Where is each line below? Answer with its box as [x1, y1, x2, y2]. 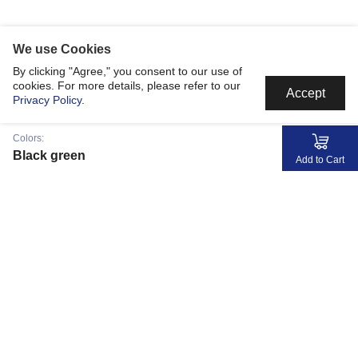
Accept [285, 86, 325, 100]
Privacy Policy [13, 93, 82, 106]
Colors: [13, 133, 44, 145]
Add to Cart [296, 153, 345, 165]
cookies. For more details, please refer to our [13, 78, 241, 92]
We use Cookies [13, 42, 111, 57]
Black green [13, 149, 86, 163]
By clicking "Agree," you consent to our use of [13, 64, 242, 78]
